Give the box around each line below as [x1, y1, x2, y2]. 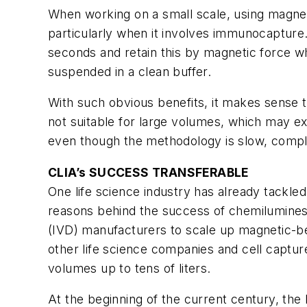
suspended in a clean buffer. [48, 64, 212, 79]
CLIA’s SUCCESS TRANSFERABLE [48, 164, 249, 180]
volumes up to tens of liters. [48, 260, 211, 275]
